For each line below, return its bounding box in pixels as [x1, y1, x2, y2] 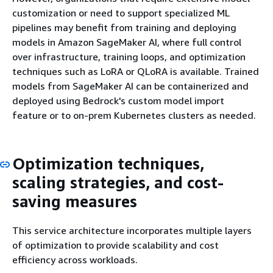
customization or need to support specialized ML [12, 7, 230, 19]
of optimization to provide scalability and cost [12, 238, 219, 251]
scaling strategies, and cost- [12, 173, 224, 193]
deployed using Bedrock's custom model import [12, 94, 224, 107]
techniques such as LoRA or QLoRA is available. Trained [12, 65, 259, 78]
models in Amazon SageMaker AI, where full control [12, 36, 241, 49]
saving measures [12, 192, 137, 211]
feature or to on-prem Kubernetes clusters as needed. [12, 109, 256, 122]
